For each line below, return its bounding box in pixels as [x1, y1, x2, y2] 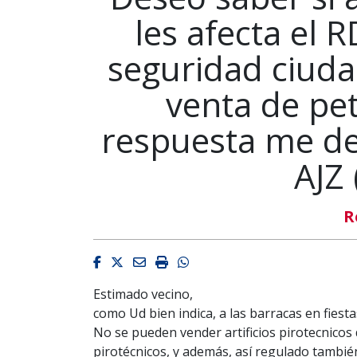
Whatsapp [188, 252, 249, 270]
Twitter [123, 252, 167, 270]
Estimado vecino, [93, 284, 193, 303]
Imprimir [167, 252, 219, 270]
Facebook [100, 252, 158, 270]
